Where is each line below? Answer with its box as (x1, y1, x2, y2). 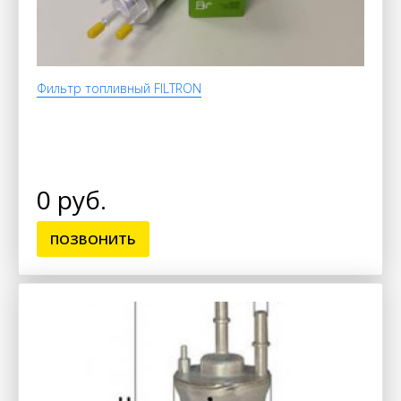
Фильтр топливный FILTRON (37, 79, 201, 97)
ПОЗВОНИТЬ (50, 229, 136, 248)
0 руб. (37, 182, 107, 217)
